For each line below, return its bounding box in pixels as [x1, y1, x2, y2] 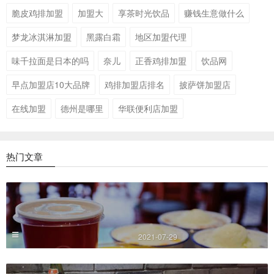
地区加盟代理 [135, 30, 187, 43]
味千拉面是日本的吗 [12, 54, 89, 67]
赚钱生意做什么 [184, 6, 244, 19]
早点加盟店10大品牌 [12, 78, 90, 91]
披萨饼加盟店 [179, 78, 231, 91]
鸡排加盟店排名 [105, 78, 165, 91]
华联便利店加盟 [118, 102, 178, 114]
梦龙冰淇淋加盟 [12, 30, 72, 43]
